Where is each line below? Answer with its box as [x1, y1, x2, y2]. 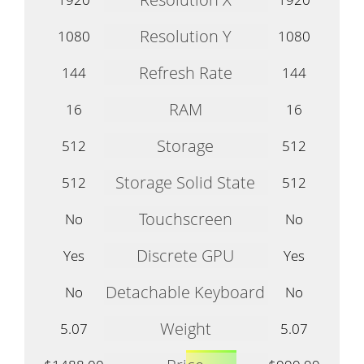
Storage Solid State [115, 171, 255, 193]
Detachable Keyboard [106, 280, 265, 303]
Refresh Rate [138, 61, 232, 84]
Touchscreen [138, 207, 232, 230]
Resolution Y [139, 24, 232, 47]
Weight [159, 317, 211, 340]
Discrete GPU [136, 244, 234, 266]
